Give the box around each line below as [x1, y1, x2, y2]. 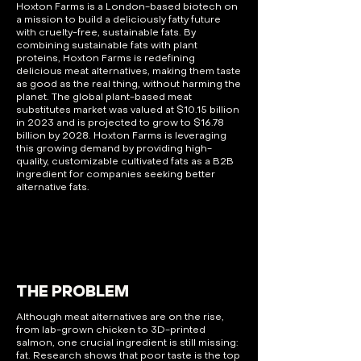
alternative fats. [16, 183, 89, 193]
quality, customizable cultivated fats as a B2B [16, 157, 234, 167]
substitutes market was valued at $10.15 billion [16, 106, 239, 115]
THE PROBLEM [16, 286, 129, 300]
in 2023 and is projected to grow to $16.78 [16, 118, 224, 128]
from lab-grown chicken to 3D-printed [16, 326, 205, 335]
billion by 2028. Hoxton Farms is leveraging [16, 131, 226, 141]
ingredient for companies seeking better [16, 170, 215, 180]
